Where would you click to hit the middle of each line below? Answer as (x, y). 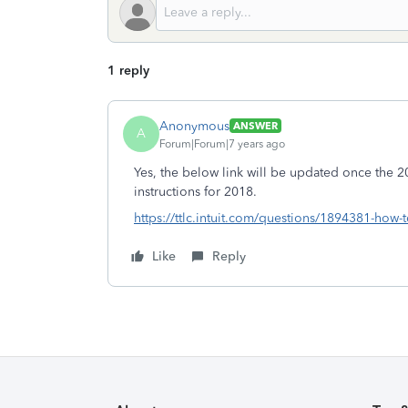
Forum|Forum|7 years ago (222, 143)
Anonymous (194, 126)
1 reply (128, 71)
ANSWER (255, 126)
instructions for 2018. (195, 192)
